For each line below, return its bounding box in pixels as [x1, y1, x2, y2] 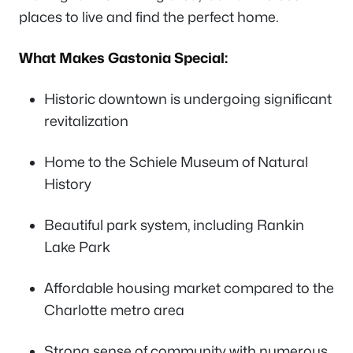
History [44, 175, 91, 192]
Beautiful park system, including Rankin [44, 216, 304, 233]
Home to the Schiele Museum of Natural [44, 153, 308, 170]
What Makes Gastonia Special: [19, 49, 228, 66]
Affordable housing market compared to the [44, 279, 334, 296]
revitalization [44, 112, 128, 129]
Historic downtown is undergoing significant [44, 90, 332, 107]
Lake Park [44, 238, 110, 255]
